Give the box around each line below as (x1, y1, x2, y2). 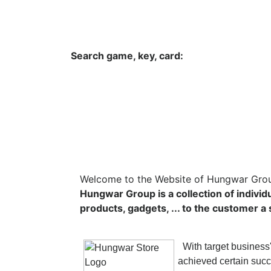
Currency (103, 11, 148, 23)
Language (166, 11, 214, 23)
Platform (220, 97, 262, 109)
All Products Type (129, 97, 210, 109)
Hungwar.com (10, 10, 88, 24)
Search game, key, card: (71, 50, 183, 62)
